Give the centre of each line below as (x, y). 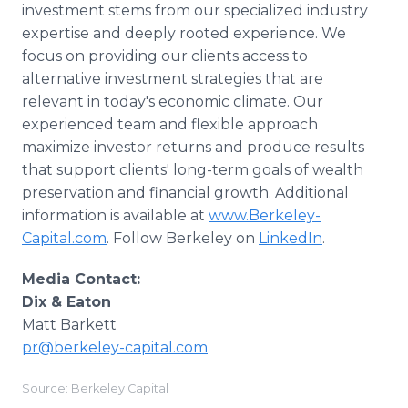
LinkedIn (291, 238)
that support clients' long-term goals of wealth (193, 170)
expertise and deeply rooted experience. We (184, 33)
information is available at (115, 215)
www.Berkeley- (265, 215)
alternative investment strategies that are (173, 79)
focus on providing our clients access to (165, 56)
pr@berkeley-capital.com (115, 347)
